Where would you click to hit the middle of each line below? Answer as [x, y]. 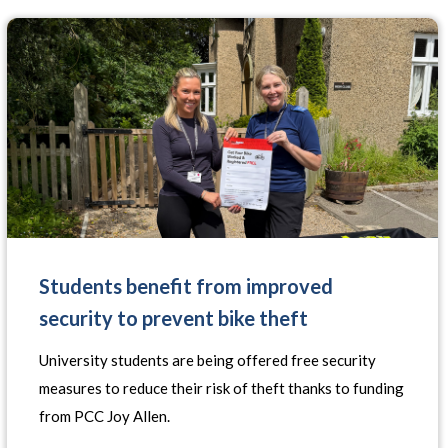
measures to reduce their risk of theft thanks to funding [222, 388]
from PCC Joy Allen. [105, 416]
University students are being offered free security [208, 360]
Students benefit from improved [186, 286]
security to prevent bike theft [174, 318]
